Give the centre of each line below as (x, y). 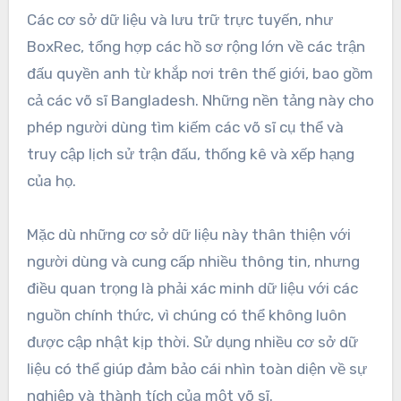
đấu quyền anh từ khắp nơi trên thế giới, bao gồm (200, 74)
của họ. (51, 181)
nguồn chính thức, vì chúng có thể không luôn (186, 316)
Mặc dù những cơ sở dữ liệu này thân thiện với (188, 235)
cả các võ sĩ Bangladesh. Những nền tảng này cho (200, 101)
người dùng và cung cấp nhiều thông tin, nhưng (193, 262)
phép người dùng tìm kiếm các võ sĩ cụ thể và (185, 128)
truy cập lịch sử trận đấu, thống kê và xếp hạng (190, 154)
